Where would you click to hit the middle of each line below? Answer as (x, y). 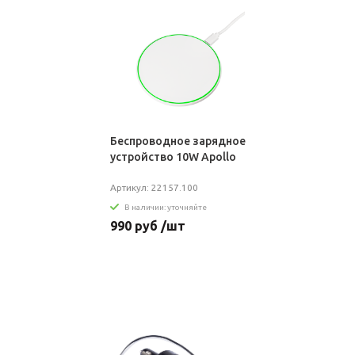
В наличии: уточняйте (165, 207)
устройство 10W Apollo (173, 157)
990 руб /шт (147, 225)
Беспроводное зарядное (177, 141)
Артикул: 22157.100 (154, 187)
